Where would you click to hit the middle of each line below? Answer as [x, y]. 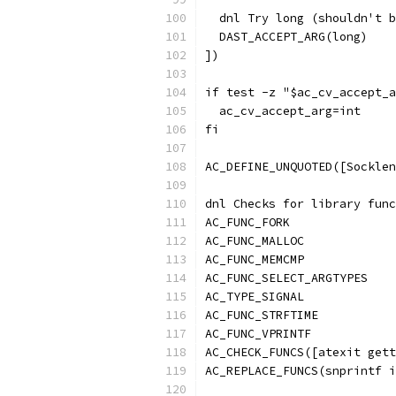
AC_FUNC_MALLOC [255, 241]
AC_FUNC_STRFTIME [262, 315]
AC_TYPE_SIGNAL [255, 297]
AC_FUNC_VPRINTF [258, 334]
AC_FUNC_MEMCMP [255, 259]
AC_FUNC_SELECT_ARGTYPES [286, 278]
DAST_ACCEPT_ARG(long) [286, 37]
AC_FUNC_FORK [247, 222]
